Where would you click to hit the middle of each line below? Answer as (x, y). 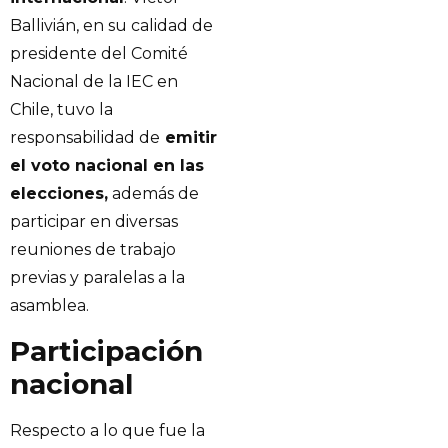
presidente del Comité (99, 54)
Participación (106, 350)
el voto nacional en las (107, 166)
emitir (188, 138)
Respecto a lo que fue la (107, 430)
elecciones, (59, 194)
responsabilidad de (85, 138)
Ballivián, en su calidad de (111, 26)
